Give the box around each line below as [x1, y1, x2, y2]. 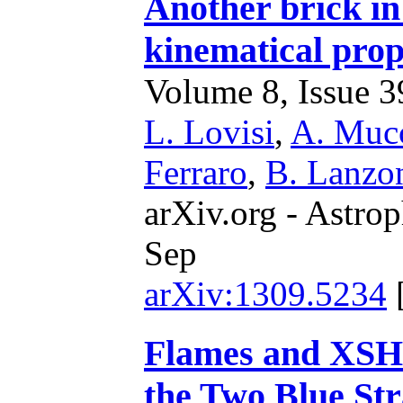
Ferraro [144, 153, 247, 192]
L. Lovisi [144, 112, 274, 151]
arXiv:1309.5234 [144, 274, 387, 313]
